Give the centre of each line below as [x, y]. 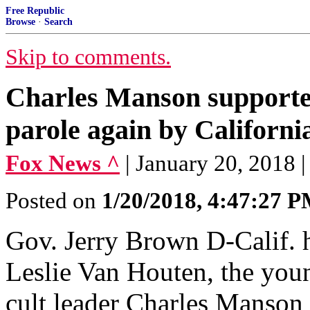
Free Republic [35, 11]
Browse [20, 22]
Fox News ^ [63, 163]
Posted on [54, 201]
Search [58, 22]
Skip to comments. [88, 57]
